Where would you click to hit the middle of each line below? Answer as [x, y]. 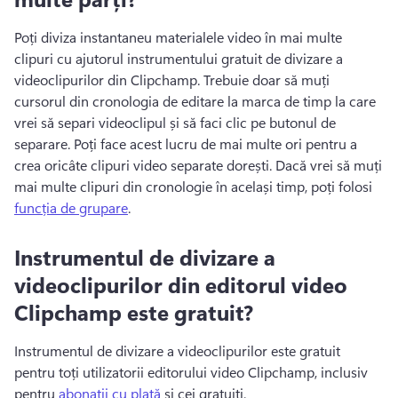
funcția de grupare [71, 207]
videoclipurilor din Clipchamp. [109, 79]
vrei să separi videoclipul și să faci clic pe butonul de [175, 122]
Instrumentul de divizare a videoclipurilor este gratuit [177, 350]
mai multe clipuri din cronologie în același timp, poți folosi [195, 186]
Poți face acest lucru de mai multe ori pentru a [215, 143]
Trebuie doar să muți [267, 79]
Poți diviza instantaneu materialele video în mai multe [178, 36]
